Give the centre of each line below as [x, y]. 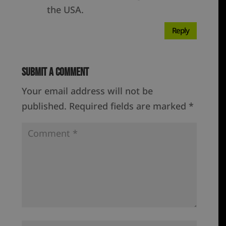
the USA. [66, 9]
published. [44, 106]
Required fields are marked [129, 106]
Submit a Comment [55, 72]
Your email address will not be [88, 91]
